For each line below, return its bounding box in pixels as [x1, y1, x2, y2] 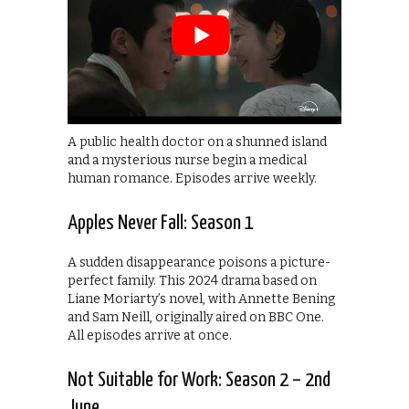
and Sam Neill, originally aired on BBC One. [68, 309, 324, 326]
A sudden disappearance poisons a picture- [68, 255, 330, 271]
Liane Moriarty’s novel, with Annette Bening [68, 291, 335, 308]
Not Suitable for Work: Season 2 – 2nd [68, 370, 330, 392]
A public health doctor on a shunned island [68, 134, 327, 151]
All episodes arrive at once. [68, 328, 232, 344]
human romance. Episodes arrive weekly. [68, 171, 317, 187]
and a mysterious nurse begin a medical [68, 152, 307, 169]
